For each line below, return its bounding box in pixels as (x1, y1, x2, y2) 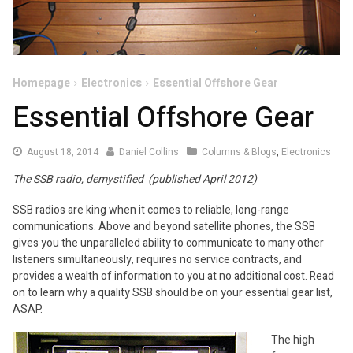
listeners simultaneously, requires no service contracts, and (13, 251, 302, 268)
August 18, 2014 (27, 145, 98, 159)
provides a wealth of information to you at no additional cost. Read (13, 268, 334, 284)
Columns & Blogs (202, 145, 277, 159)
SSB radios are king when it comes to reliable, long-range (13, 202, 289, 218)
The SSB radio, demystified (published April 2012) (13, 171, 257, 188)
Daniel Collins (119, 145, 179, 159)
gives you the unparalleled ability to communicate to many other (13, 235, 324, 251)
